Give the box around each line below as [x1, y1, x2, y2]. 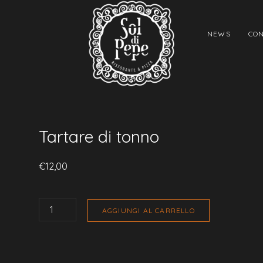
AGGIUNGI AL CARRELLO [102, 205, 195, 215]
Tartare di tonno [38, 126, 159, 147]
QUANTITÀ [38, 214, 73, 222]
